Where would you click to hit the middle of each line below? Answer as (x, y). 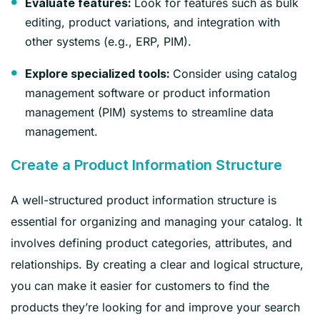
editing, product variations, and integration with (152, 22)
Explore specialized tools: (97, 74)
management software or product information (147, 92)
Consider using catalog (233, 73)
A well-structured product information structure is (144, 200)
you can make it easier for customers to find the (140, 285)
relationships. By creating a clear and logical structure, (157, 264)
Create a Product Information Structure (146, 165)
